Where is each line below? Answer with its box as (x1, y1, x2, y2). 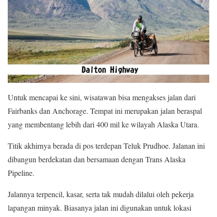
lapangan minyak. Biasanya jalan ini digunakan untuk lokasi (8, 202, 191, 213)
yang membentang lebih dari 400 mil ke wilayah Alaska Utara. (8, 119, 199, 129)
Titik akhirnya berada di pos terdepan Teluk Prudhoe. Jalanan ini (8, 140, 205, 151)
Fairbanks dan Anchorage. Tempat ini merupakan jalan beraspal (8, 105, 202, 116)
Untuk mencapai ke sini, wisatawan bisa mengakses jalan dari (8, 92, 196, 102)
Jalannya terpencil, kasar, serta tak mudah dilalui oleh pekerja (8, 188, 194, 199)
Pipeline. (8, 167, 34, 178)
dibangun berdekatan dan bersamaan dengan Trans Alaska (8, 154, 186, 164)
